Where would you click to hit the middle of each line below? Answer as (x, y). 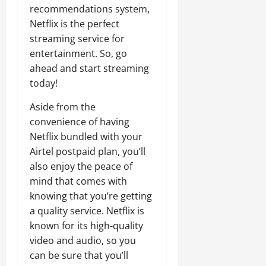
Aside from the (63, 107)
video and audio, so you (83, 240)
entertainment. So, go (78, 53)
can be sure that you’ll (79, 255)
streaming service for (77, 39)
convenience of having (80, 122)
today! (44, 83)
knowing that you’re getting (91, 196)
